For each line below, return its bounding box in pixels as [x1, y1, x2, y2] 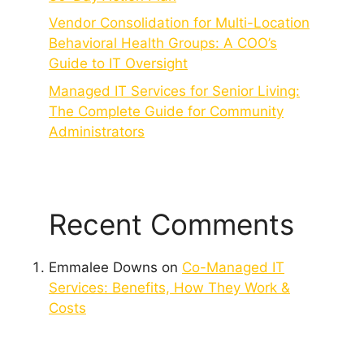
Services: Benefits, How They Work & [49, 279, 290, 296]
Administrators [49, 123, 145, 140]
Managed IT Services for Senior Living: [49, 82, 300, 99]
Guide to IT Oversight [49, 55, 188, 72]
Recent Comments [49, 206, 294, 241]
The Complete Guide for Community [49, 102, 284, 119]
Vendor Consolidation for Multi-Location [49, 15, 310, 32]
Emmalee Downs [49, 258, 158, 275]
